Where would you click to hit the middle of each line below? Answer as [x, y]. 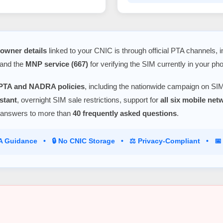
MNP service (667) [57, 64]
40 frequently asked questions [125, 113]
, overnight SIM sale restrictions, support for [89, 100]
